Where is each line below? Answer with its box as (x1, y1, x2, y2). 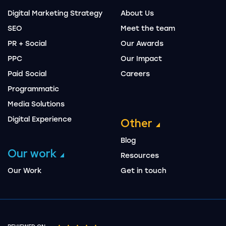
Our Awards (121, 39, 163, 48)
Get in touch (121, 166, 166, 175)
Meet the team (121, 24, 175, 33)
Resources (121, 151, 159, 160)
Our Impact (121, 54, 162, 63)
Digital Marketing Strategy (8, 9, 102, 18)
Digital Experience (8, 115, 72, 124)
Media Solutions (8, 99, 65, 108)
